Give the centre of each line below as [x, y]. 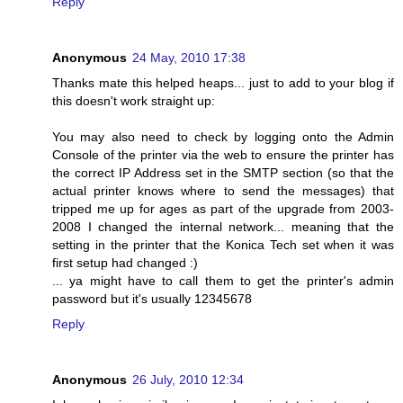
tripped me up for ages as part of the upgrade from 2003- [223, 208]
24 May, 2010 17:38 [189, 57]
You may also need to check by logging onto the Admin [223, 136]
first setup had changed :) [125, 262]
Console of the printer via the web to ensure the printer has [223, 154]
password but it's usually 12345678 [152, 298]
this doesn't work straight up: [134, 100]
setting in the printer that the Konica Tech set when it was [223, 244]
